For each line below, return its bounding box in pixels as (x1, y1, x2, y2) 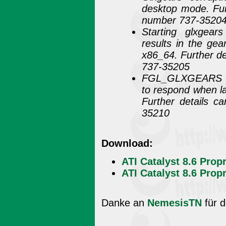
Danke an (101, 197, 147, 209)
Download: (101, 137, 153, 149)
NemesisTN (147, 197, 202, 209)
